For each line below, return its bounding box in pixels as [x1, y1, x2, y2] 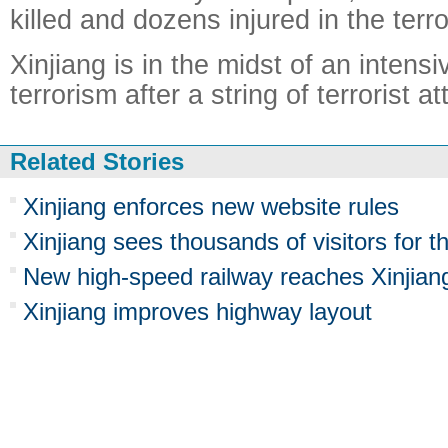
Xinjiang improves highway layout [23, 298, 372, 325]
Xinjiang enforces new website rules [23, 193, 399, 220]
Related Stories [10, 148, 184, 175]
